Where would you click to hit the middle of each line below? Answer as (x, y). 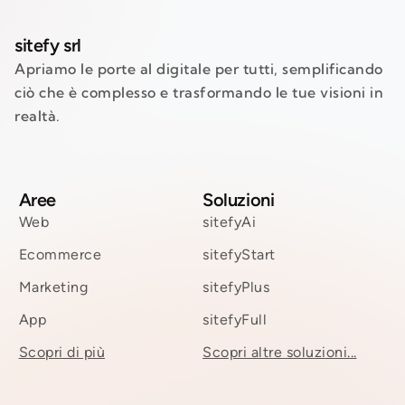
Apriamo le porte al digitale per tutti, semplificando (199, 68)
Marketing (53, 287)
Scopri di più (62, 352)
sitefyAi (229, 221)
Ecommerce (60, 254)
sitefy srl (48, 45)
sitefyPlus (236, 287)
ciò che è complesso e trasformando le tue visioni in (199, 92)
